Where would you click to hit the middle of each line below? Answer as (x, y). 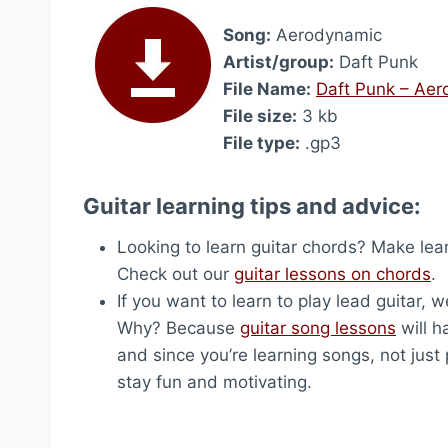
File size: (260, 116)
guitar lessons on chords (332, 274)
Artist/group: (278, 62)
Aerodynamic (326, 35)
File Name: (267, 89)
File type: (261, 143)
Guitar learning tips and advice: (252, 206)
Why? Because (178, 328)
